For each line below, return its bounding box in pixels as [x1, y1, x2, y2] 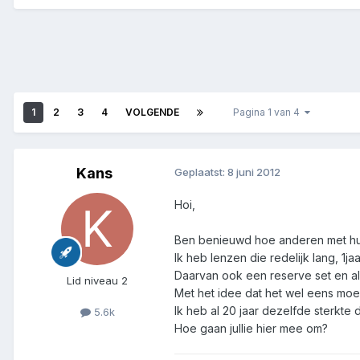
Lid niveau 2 [67, 274, 128, 288]
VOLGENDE [125, 106, 179, 119]
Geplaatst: [174, 166, 227, 179]
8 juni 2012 [227, 166, 280, 179]
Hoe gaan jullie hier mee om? [174, 321, 328, 336]
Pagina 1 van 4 [233, 106, 305, 119]
